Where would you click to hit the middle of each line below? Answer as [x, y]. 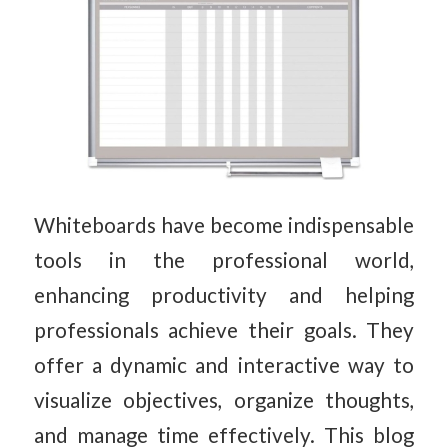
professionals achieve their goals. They [224, 329]
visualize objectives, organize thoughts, [224, 399]
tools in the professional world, [224, 259]
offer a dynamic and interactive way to [224, 364]
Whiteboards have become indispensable [224, 224]
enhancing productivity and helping [224, 294]
